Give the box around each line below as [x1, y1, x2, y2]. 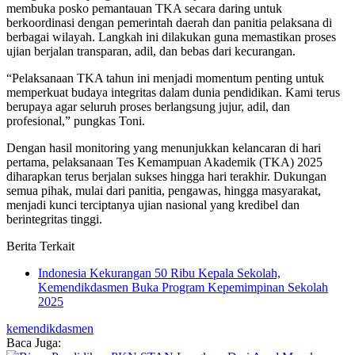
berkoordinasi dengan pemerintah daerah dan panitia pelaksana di [6, 15, 332, 29]
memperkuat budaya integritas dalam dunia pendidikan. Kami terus [6, 85, 340, 99]
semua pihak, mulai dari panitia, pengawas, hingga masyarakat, [6, 183, 321, 197]
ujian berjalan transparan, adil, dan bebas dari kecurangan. [6, 44, 296, 58]
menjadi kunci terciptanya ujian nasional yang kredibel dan [6, 197, 300, 212]
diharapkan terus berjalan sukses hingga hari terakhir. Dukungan [6, 169, 326, 183]
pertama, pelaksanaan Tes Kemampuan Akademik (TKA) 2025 [6, 155, 323, 169]
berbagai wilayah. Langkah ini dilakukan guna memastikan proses [6, 29, 336, 44]
